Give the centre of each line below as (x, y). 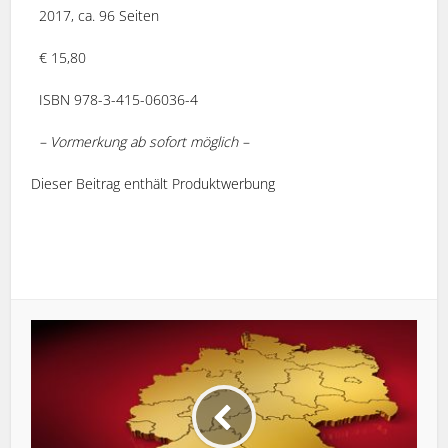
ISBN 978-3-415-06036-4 (115, 99)
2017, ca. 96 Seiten (95, 15)
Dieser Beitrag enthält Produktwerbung (153, 183)
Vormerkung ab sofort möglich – (150, 141)
